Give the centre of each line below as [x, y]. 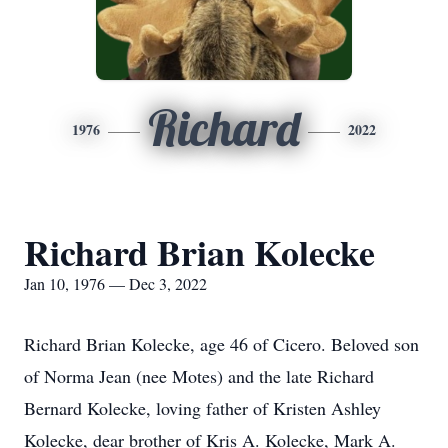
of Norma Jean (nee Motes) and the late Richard [199, 376]
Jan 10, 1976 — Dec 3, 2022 [115, 283]
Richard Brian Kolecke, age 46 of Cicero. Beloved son [221, 344]
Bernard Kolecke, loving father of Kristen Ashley [202, 408]
